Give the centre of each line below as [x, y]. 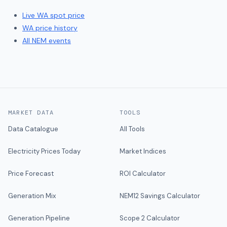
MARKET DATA [31, 112]
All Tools [132, 129]
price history [55, 28]
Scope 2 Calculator [150, 218]
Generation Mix [32, 196]
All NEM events [47, 41]
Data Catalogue [33, 129]
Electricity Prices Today [44, 151]
